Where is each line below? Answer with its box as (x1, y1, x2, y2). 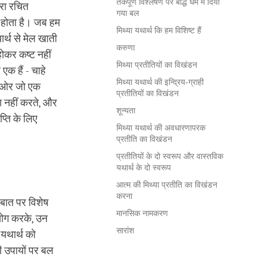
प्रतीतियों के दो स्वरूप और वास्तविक (116, 151, 223, 161)
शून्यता (116, 106, 135, 116)
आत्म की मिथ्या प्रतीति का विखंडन (116, 180, 217, 190)
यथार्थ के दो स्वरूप (116, 163, 171, 173)
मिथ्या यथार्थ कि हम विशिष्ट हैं (116, 26, 201, 36)
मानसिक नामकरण (116, 208, 170, 218)
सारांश (116, 226, 134, 236)
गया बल (116, 8, 139, 18)
